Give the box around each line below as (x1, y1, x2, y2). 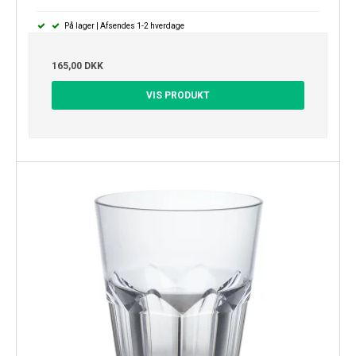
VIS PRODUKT (146, 89, 210, 101)
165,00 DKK (52, 60, 103, 72)
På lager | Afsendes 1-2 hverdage (62, 21, 184, 30)
